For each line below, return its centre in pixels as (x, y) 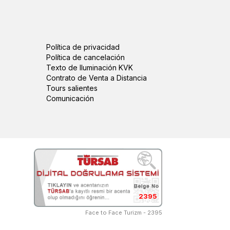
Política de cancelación (85, 57)
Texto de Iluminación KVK (89, 68)
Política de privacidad (83, 47)
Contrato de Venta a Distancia (96, 78)
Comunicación (70, 98)
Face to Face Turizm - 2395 (124, 213)
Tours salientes (72, 88)
